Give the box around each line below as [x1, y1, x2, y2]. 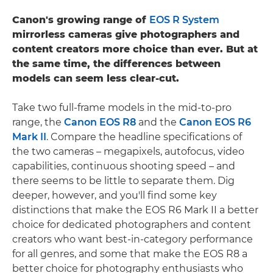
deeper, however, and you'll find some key [12, 189, 217, 201]
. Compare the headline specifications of [46, 130, 242, 143]
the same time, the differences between [12, 57, 221, 69]
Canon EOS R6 [179, 116, 251, 128]
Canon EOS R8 [64, 116, 136, 128]
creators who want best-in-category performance [12, 233, 253, 245]
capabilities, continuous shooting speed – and [12, 160, 235, 172]
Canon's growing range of [12, 13, 149, 26]
